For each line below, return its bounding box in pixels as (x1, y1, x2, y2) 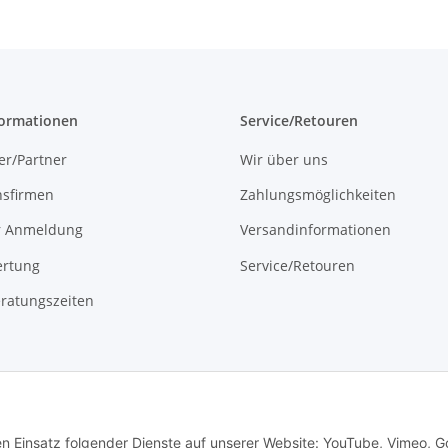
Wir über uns (240, 149, 328, 169)
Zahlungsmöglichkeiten (240, 185, 396, 204)
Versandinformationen (240, 220, 391, 240)
